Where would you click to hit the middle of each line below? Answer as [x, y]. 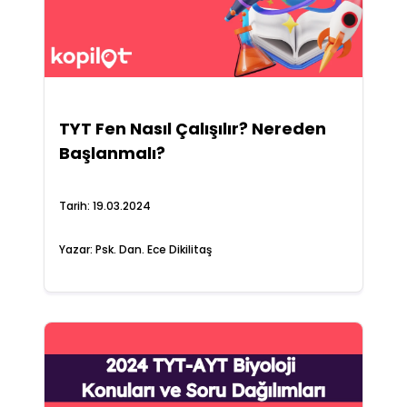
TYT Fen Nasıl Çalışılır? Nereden [192, 129]
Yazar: [77, 249]
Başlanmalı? [112, 153]
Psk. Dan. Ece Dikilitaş [153, 249]
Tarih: [75, 206]
